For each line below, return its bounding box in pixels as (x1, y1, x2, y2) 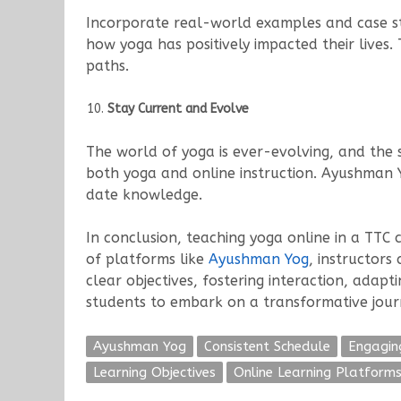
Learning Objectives (93, 364, 216, 381)
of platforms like (86, 251, 209, 269)
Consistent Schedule (204, 338, 330, 355)
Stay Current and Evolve (107, 101, 249, 117)
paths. (86, 57, 129, 75)
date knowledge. (86, 186, 202, 204)
